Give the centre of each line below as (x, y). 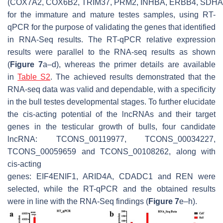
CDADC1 (136, 177)
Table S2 (34, 77)
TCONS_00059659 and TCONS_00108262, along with (111, 152)
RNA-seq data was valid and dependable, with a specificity (111, 90)
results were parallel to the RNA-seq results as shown (111, 52)
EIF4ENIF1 (56, 177)
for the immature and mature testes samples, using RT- (111, 15)
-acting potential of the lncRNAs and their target (124, 114)
